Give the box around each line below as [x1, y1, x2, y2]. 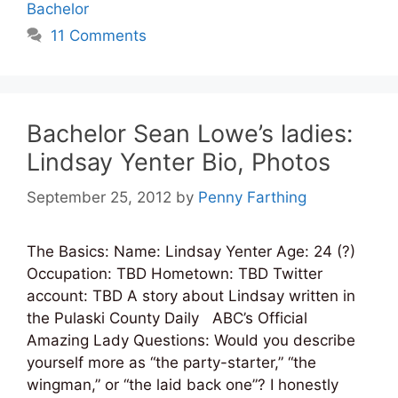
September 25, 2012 [27, 188, 171, 207]
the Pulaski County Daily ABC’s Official [27, 309, 307, 328]
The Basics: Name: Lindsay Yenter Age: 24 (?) [27, 243, 355, 261]
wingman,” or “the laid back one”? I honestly [27, 376, 338, 394]
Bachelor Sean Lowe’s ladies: [27, 118, 353, 148]
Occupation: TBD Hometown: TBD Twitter [27, 265, 322, 283]
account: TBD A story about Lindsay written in [27, 287, 355, 306]
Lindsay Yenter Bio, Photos [27, 147, 330, 177]
